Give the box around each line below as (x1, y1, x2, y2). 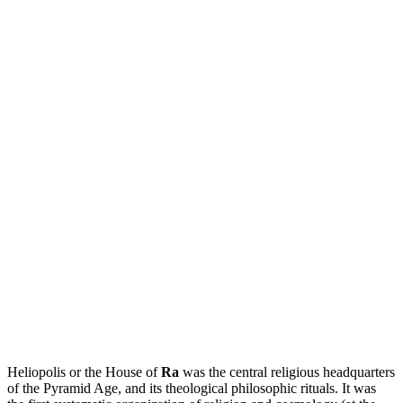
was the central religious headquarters (179, 363, 395, 380)
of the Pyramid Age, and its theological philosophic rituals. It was (7, 380, 376, 396)
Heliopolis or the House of (7, 363, 161, 380)
